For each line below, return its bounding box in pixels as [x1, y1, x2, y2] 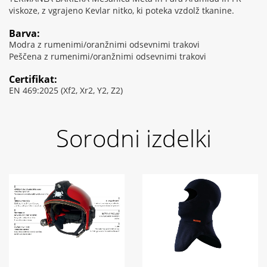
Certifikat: [9, 73, 57, 86]
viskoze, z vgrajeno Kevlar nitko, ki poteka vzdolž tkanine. [9, 5, 234, 17]
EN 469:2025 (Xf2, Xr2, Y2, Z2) [9, 85, 123, 97]
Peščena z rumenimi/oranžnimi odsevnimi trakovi [9, 51, 206, 63]
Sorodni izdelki [55, 122, 212, 155]
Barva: [9, 27, 40, 41]
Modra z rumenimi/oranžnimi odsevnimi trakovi [9, 39, 200, 51]
